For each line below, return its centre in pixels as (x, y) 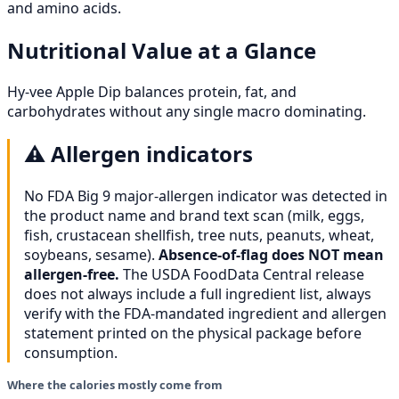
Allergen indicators (152, 154)
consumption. (71, 353)
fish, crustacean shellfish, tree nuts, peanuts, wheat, (199, 236)
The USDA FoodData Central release (242, 275)
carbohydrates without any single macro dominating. (187, 112)
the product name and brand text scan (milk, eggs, (194, 216)
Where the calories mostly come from (115, 385)
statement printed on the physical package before (193, 334)
